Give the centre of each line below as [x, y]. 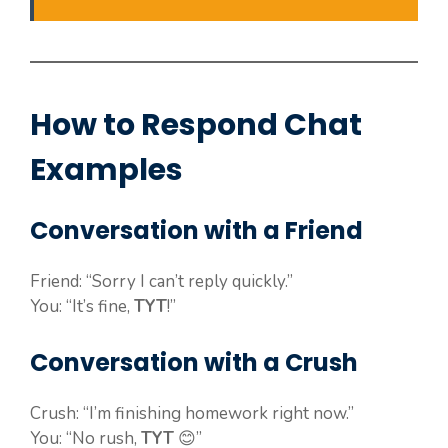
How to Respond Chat [196, 125]
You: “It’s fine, [82, 307]
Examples [106, 170]
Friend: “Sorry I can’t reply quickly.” [161, 282]
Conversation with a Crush [194, 362]
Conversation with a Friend [196, 231]
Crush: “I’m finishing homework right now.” [192, 413]
